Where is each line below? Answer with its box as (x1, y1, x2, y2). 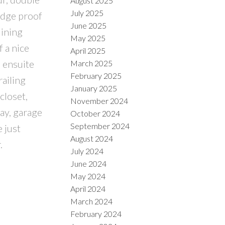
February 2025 (70, 70, 122, 80)
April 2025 (70, 45, 106, 55)
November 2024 (70, 95, 129, 105)
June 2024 (70, 158, 107, 168)
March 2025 (70, 58, 113, 68)
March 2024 (70, 196, 113, 206)
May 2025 (70, 33, 106, 43)
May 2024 (70, 171, 106, 181)
